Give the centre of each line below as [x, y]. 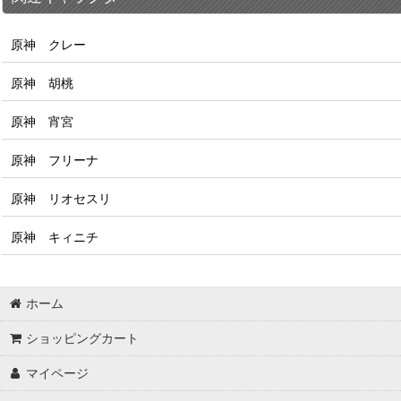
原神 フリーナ [55, 160]
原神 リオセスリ [61, 199]
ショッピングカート [83, 338]
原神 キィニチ [55, 237]
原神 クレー [48, 45]
